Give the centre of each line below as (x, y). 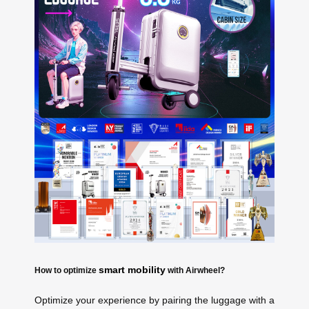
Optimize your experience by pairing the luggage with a (154, 300)
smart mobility (132, 269)
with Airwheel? (195, 270)
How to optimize (67, 270)
